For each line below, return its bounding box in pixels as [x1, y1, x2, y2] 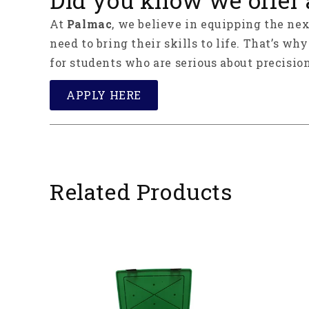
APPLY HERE [66, 87, 141, 102]
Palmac [66, 16, 112, 31]
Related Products [50, 176, 232, 206]
